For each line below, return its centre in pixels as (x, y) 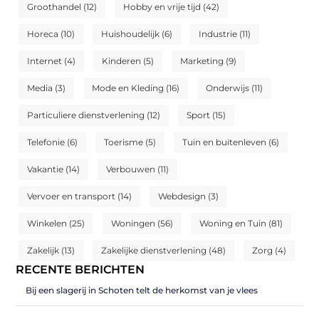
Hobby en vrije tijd (162, 7)
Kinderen (122, 61)
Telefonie (46, 142)
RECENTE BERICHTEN (80, 270)
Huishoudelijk (131, 34)
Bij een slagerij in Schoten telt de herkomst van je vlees (142, 291)
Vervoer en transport (72, 197)
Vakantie (46, 169)
